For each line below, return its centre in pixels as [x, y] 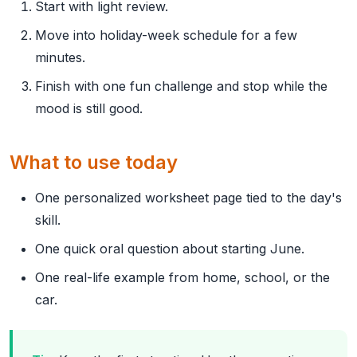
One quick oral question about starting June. [170, 249]
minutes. [60, 57]
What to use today [94, 162]
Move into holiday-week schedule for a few [166, 35]
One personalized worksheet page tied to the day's [188, 198]
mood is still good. [89, 108]
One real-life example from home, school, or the [182, 277]
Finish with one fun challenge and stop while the [181, 86]
